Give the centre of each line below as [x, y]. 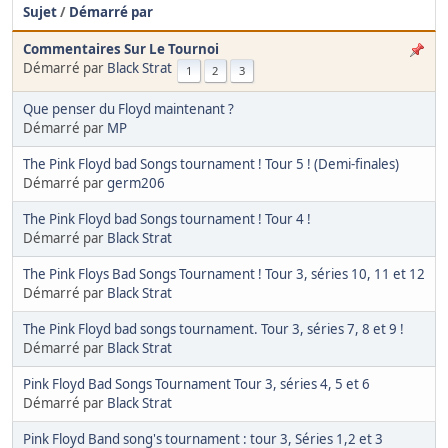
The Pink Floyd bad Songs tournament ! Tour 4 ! [167, 218]
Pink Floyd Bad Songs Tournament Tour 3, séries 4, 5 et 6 [196, 383]
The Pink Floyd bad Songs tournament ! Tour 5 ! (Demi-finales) [211, 163]
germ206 [136, 182]
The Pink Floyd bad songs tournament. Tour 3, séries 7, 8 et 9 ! [213, 328]
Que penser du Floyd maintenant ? [128, 108]
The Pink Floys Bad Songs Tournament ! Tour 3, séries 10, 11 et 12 [224, 273]
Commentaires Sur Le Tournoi [121, 48]
